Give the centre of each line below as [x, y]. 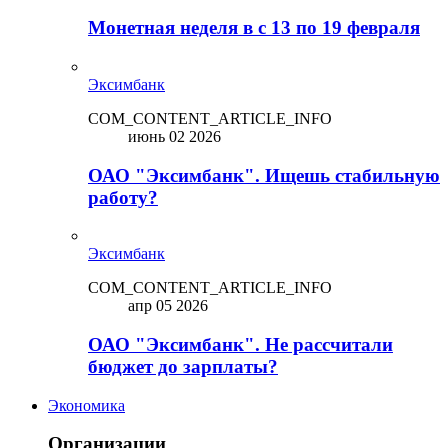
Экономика [86, 405]
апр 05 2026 [168, 306]
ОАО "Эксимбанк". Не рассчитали [240, 344]
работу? [123, 197]
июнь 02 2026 [174, 136]
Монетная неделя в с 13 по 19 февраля [254, 28]
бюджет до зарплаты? [183, 366]
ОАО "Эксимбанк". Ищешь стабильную [264, 175]
